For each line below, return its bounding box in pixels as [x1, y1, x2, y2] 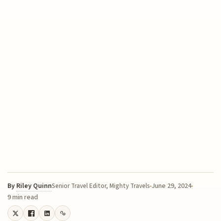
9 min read [7, 192, 38, 203]
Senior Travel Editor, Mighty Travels [52, 182, 150, 191]
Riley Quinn [16, 181, 52, 191]
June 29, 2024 [151, 181, 192, 191]
